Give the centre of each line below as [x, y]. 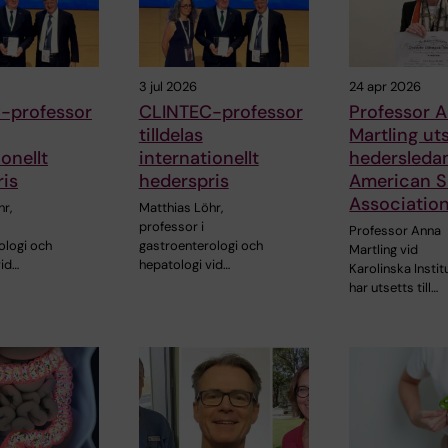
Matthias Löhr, [180, 207]
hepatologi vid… [184, 264]
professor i [171, 226]
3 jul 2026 [167, 86]
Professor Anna [395, 230]
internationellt [198, 157]
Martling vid [384, 249]
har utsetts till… [394, 287]
